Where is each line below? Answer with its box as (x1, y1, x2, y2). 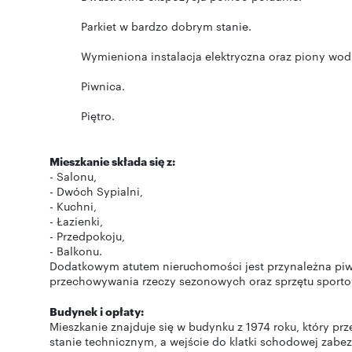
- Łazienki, (49, 213, 103, 229)
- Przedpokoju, (49, 228, 125, 244)
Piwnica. (81, 78, 125, 93)
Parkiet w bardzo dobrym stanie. (81, 18, 251, 34)
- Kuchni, (49, 198, 97, 214)
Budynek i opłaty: (49, 303, 144, 318)
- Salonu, (49, 168, 97, 184)
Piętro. (81, 108, 115, 123)
